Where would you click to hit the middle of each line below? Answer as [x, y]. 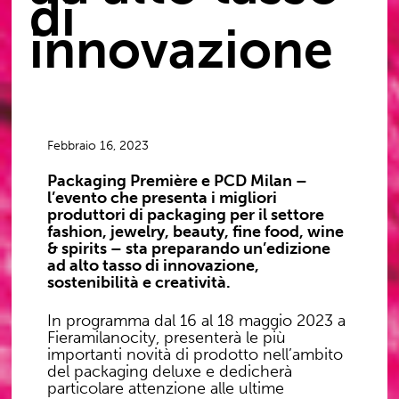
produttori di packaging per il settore [186, 214]
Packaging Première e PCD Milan [170, 180]
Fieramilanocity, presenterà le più [167, 337]
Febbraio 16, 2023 [98, 145]
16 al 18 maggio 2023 [257, 320]
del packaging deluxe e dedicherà [170, 371]
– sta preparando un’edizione [219, 248]
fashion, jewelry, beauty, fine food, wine [196, 231]
